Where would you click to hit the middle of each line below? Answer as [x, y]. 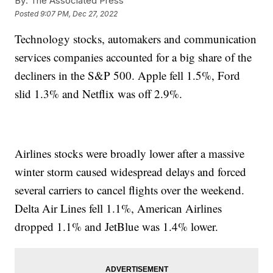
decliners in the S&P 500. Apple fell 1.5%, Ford [128, 76]
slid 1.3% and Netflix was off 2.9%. [99, 94]
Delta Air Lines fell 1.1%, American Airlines [119, 208]
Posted [28, 13]
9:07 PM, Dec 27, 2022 [79, 13]
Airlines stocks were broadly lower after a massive [130, 154]
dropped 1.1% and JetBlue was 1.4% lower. [117, 227]
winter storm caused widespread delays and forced [131, 172]
